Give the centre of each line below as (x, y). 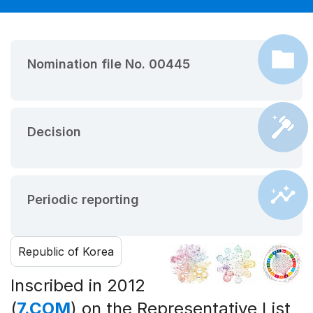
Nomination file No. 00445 (109, 64)
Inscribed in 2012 (78, 285)
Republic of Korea (66, 251)
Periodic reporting (83, 199)
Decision (54, 131)
